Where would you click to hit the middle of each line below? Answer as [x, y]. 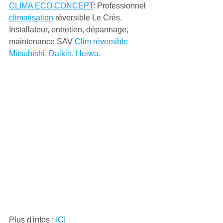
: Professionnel [120, 6]
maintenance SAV [42, 42]
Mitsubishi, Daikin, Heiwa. [55, 54]
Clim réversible [102, 42]
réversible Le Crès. [89, 18]
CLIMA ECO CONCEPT [51, 6]
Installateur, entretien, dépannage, [70, 30]
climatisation [31, 18]
